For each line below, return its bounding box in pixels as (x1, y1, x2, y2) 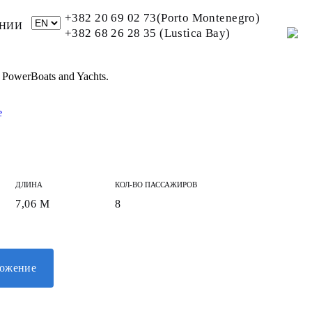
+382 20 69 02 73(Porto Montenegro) (65, 11, 260, 24)
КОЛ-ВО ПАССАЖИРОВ (115, 180, 198, 189)
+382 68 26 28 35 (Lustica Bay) (65, 26, 231, 40)
